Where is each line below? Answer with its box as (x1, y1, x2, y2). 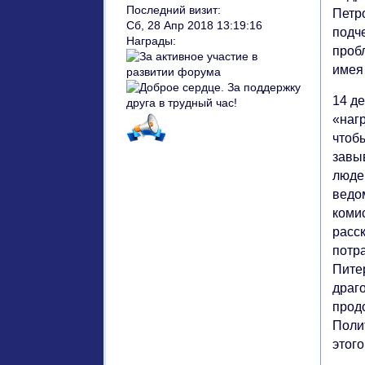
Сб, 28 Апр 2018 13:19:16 (125, 20, 262, 33)
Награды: (125, 35, 176, 48)
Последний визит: (125, 4, 221, 17)
